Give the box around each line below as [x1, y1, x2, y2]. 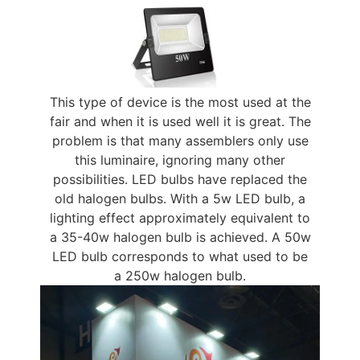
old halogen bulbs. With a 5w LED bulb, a [55, 190, 305, 207]
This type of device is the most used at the [49, 93, 311, 110]
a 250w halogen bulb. [114, 267, 246, 284]
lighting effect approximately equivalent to [50, 209, 310, 226]
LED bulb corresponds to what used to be [52, 247, 308, 264]
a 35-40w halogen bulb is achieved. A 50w [49, 228, 311, 245]
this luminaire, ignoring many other [75, 151, 285, 168]
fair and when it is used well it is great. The [49, 112, 311, 129]
